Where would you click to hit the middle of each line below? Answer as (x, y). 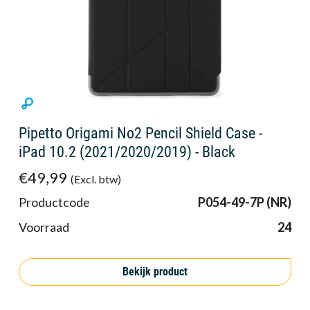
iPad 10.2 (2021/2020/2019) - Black (127, 152)
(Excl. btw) (95, 179)
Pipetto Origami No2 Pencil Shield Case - (140, 133)
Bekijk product (155, 272)
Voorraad (44, 227)
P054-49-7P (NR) (245, 202)
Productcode (54, 202)
